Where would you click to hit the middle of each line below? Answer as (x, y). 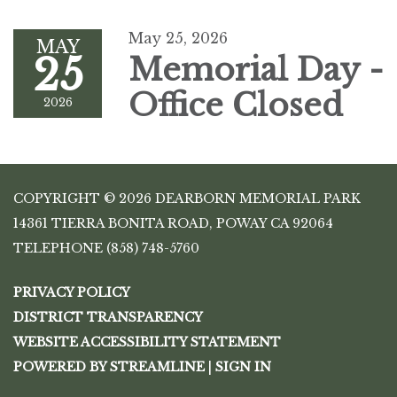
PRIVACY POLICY (72, 293)
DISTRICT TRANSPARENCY (108, 318)
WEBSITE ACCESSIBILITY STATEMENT (147, 343)
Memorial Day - (256, 70)
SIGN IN (243, 367)
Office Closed (240, 105)
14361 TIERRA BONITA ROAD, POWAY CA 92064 (173, 224)
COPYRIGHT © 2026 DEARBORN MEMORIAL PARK (187, 199)
